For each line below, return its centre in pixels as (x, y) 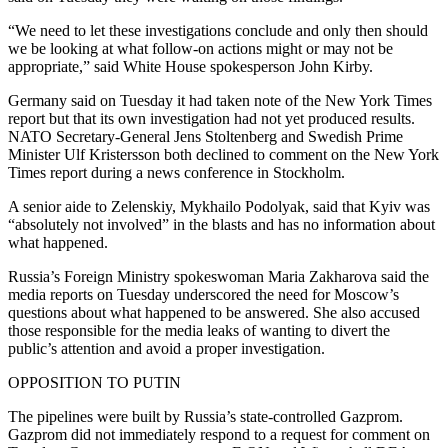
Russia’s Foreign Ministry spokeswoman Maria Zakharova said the (218, 276)
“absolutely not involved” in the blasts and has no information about (221, 224)
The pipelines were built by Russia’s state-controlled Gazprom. (205, 416)
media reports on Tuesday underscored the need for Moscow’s (203, 294)
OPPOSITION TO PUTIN (94, 382)
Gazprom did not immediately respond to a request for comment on (219, 434)
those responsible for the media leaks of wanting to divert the (199, 330)
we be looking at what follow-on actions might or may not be (200, 48)
